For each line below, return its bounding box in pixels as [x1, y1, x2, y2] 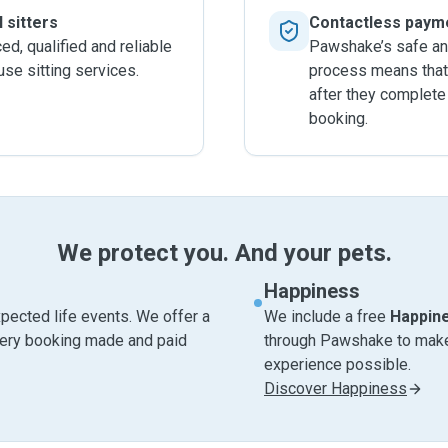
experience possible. [264, 355, 411, 374]
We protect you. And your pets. [56, 239, 392, 267]
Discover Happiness [264, 379, 407, 398]
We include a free [264, 307, 390, 326]
